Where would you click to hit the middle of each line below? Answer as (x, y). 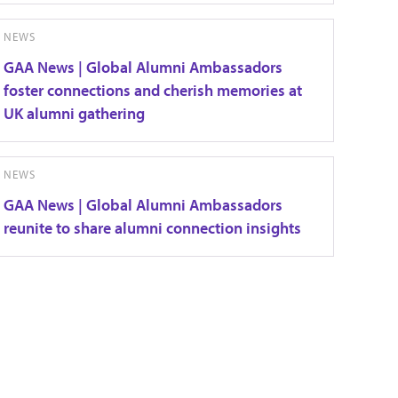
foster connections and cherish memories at (152, 90)
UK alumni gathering (74, 113)
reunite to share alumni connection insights (152, 228)
